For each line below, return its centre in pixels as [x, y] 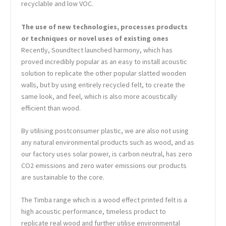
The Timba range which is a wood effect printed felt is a [104, 200]
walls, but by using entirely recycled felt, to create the [103, 84]
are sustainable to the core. [63, 177]
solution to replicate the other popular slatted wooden [104, 73]
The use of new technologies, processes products [105, 26]
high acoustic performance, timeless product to [94, 212]
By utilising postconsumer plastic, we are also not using [105, 130]
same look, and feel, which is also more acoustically [99, 96]
